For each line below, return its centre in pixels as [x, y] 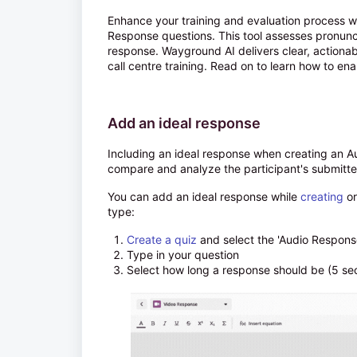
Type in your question [183, 255]
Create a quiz [162, 239]
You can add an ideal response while [204, 196]
